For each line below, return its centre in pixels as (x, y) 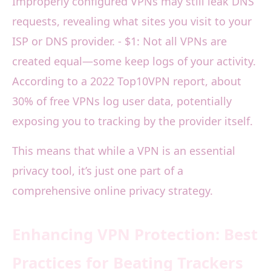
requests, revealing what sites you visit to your (132, 21)
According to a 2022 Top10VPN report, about (127, 81)
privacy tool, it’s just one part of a (98, 171)
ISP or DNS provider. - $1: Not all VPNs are (119, 41)
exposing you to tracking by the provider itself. (132, 121)
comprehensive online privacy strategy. (113, 191)
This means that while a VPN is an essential (124, 151)
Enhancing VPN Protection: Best (135, 235)
